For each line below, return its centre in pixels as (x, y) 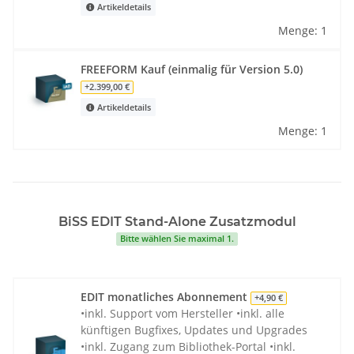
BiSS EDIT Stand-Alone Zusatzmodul (177, 222)
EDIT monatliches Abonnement (166, 297)
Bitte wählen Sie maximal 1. (177, 239)
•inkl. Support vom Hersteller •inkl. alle (183, 314)
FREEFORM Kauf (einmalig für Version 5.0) (192, 70)
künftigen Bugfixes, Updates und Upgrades (194, 330)
